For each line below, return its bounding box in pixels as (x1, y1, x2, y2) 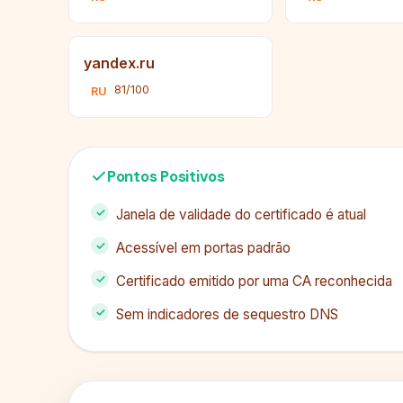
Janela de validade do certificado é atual (116, 206, 366, 224)
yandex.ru (84, 54, 155, 73)
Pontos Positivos (107, 166, 225, 187)
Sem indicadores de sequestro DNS (116, 306, 338, 324)
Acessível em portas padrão (116, 239, 291, 257)
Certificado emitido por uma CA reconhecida (116, 273, 392, 291)
